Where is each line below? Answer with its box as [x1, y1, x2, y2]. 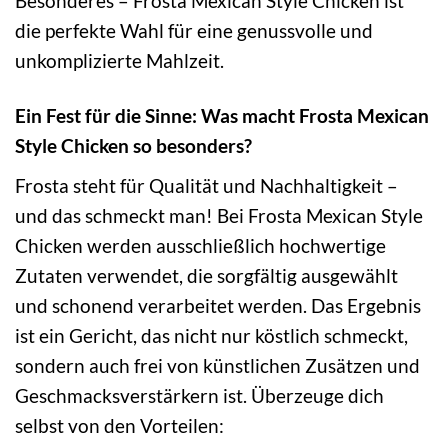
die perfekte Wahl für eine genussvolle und [15, 19, 373, 43]
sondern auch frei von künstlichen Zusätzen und [15, 353, 420, 377]
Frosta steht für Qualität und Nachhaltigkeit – [15, 173, 398, 197]
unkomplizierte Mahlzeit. [15, 49, 224, 73]
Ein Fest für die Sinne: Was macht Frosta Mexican [15, 103, 429, 127]
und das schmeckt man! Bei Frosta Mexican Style [15, 203, 423, 227]
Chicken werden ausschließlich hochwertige [15, 233, 386, 257]
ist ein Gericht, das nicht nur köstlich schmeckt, [15, 323, 408, 347]
